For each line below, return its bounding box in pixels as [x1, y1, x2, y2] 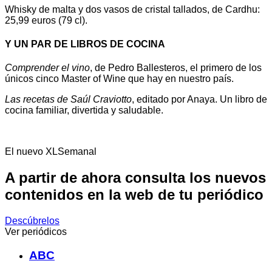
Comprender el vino [5, 63, 90, 73]
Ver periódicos [5, 226, 67, 237]
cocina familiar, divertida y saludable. [5, 105, 163, 116]
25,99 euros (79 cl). [5, 15, 87, 25]
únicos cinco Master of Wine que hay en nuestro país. [5, 73, 234, 84]
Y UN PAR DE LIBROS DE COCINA [5, 38, 165, 49]
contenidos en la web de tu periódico [5, 186, 263, 203]
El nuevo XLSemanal [5, 146, 97, 157]
